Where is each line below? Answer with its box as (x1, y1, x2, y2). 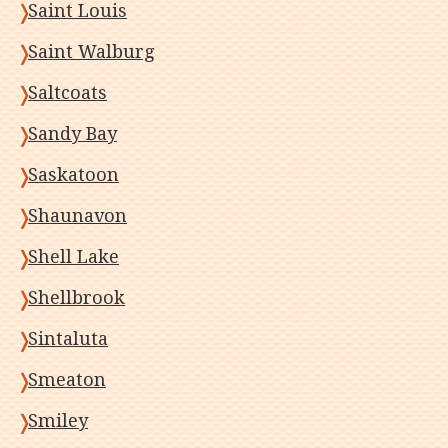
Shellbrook (28, 287, 125, 308)
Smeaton (28, 369, 106, 390)
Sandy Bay (28, 123, 117, 144)
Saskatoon (28, 164, 119, 185)
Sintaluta (28, 328, 108, 349)
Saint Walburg (28, 41, 154, 62)
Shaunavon (28, 205, 127, 226)
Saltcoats (28, 82, 107, 103)
